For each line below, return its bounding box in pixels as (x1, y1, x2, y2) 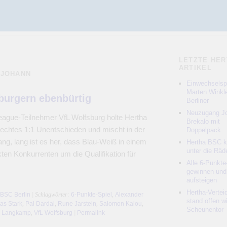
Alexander (115, 191, 143, 198)
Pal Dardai (25, 200, 55, 207)
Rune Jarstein (57, 200, 96, 207)
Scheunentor (186, 206, 223, 213)
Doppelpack (186, 126, 221, 134)
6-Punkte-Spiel (70, 191, 112, 198)
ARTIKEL (178, 64, 212, 71)
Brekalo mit (186, 118, 220, 125)
